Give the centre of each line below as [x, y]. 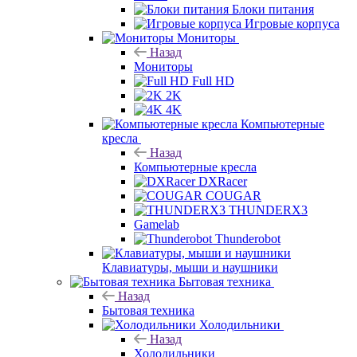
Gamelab [157, 224]
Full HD [213, 80]
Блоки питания [273, 9]
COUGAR [233, 195]
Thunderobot [248, 238]
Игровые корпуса [292, 23]
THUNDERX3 [268, 210]
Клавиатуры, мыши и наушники [190, 267]
